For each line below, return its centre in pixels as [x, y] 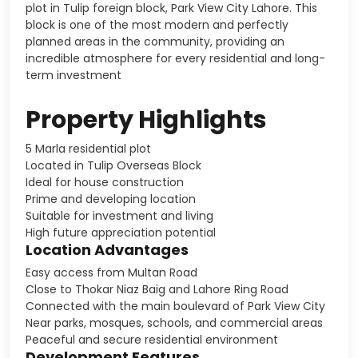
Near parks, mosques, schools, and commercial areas [174, 322]
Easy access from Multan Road [111, 272]
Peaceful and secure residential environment [152, 339]
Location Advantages [107, 249]
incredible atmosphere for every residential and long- [175, 58]
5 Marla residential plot [88, 148]
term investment [74, 75]
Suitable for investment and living [119, 215]
